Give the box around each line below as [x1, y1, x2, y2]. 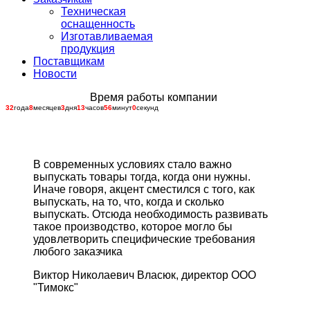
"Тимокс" [33, 282, 78, 293]
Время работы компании [90, 91, 220, 103]
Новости [33, 68, 77, 80]
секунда [136, 104, 163, 111]
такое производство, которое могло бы [33, 221, 232, 232]
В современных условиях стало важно [33, 158, 232, 170]
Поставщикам [33, 55, 104, 67]
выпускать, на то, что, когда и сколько [33, 196, 224, 208]
